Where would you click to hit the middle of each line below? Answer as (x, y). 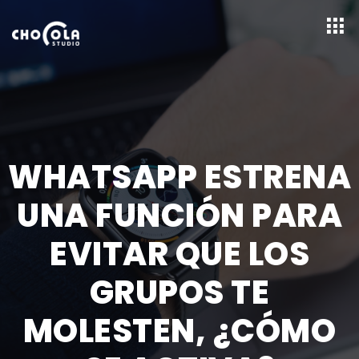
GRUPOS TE (179, 292)
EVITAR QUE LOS (179, 254)
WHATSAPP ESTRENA (179, 177)
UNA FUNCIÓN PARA (179, 215)
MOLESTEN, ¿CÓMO (179, 331)
